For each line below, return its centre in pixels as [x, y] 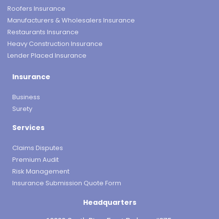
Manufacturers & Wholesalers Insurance [71, 20]
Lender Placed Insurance [47, 55]
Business [26, 97]
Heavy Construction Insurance [55, 44]
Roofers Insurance [36, 8]
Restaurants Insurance [43, 32]
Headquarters [109, 202]
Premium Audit [35, 159]
